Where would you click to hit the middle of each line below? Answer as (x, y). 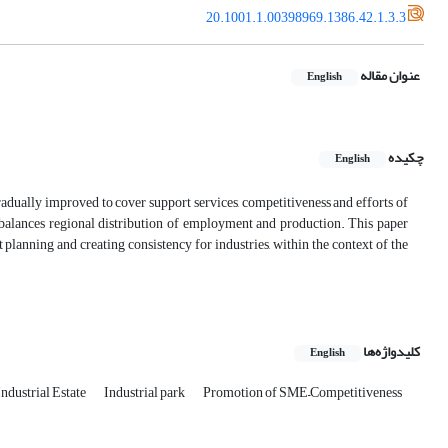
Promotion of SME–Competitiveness (302, 393)
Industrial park (145, 393)
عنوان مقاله (390, 76)
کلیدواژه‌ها (391, 352)
